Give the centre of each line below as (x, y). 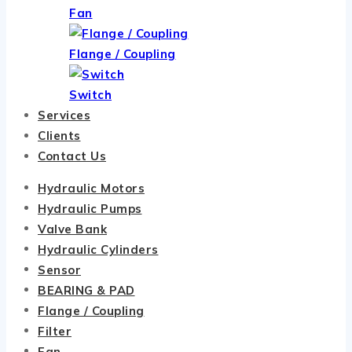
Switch (90, 95)
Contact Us (72, 156)
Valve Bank (72, 229)
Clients (59, 136)
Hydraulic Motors (91, 188)
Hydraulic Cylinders (98, 249)
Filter (55, 331)
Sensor (59, 269)
